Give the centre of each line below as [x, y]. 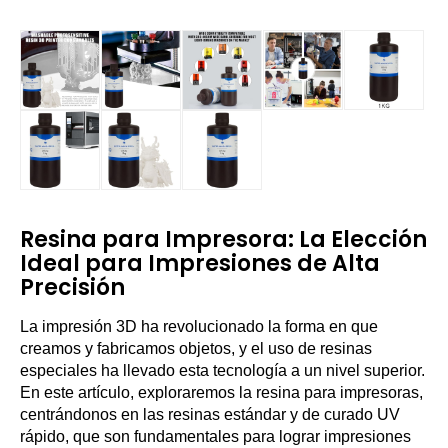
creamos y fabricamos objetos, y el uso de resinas [196, 348]
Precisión [72, 287]
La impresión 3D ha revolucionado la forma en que [199, 326]
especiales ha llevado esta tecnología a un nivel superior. [222, 370]
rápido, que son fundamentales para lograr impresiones [215, 436]
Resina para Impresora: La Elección [223, 239]
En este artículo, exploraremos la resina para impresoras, [221, 392]
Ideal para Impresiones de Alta [200, 263]
